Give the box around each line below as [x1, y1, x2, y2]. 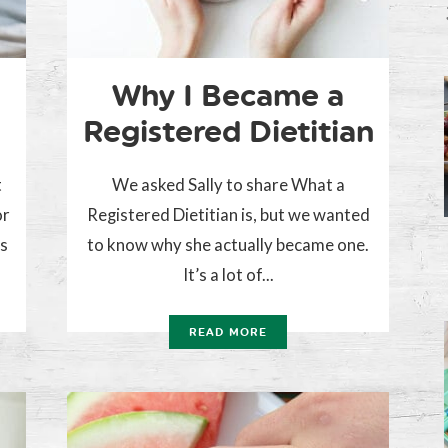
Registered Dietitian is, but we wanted [86, 204, 370, 226]
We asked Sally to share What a [111, 174, 345, 196]
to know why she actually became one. [87, 234, 369, 256]
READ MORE [189, 326, 267, 340]
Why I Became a [112, 77, 344, 115]
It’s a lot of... [182, 264, 274, 286]
